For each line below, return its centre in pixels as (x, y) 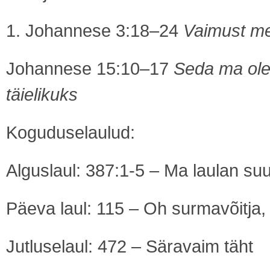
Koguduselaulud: (71, 132)
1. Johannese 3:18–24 (95, 30)
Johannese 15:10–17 (90, 68)
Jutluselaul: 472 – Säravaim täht (130, 246)
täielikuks (42, 94)
